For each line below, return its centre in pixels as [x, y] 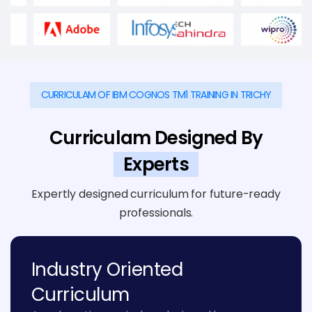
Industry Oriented [107, 269]
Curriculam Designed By [156, 138]
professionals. [156, 212]
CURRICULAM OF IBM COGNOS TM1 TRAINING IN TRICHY [156, 94]
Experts [156, 164]
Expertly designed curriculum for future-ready [156, 194]
